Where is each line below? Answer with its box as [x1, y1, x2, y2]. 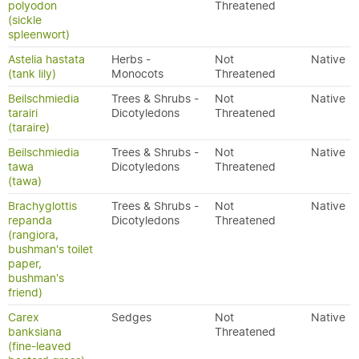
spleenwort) [8, 27, 70, 42]
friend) [8, 285, 42, 300]
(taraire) [8, 120, 50, 135]
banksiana [8, 325, 62, 339]
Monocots [111, 67, 163, 81]
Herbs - [111, 52, 151, 67]
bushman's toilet [8, 242, 93, 256]
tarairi [8, 106, 38, 120]
